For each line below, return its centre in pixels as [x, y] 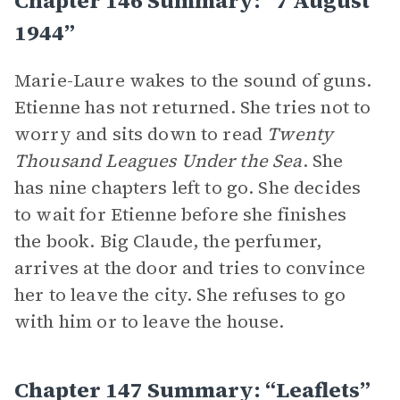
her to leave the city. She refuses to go [180, 295]
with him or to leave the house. [150, 321]
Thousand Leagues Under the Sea [158, 161]
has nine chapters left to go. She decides [188, 187]
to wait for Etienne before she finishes [180, 214]
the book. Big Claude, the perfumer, [168, 241]
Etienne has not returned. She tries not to [193, 107]
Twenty [300, 134]
